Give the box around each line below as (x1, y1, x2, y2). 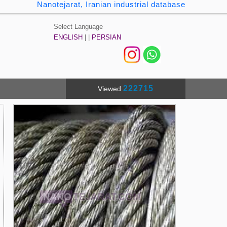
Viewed (97, 85, 123, 93)
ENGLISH (54, 33, 83, 41)
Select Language (54, 23, 103, 30)
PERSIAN (92, 33, 122, 41)
